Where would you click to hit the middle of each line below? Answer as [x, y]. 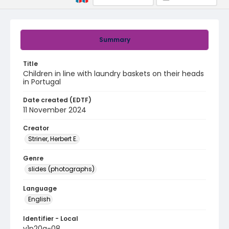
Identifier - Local [51, 219]
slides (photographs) [61, 169]
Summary [114, 40]
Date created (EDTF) [57, 100]
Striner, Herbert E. [53, 139]
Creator [36, 128]
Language [40, 188]
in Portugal [42, 82]
